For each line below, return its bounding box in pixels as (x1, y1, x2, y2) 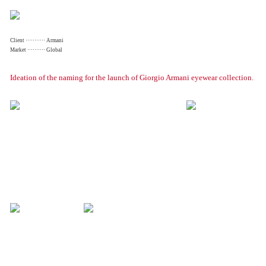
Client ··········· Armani (10, 37, 64, 44)
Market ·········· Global (10, 47, 63, 53)
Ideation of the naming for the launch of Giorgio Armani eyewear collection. (10, 73, 254, 82)
